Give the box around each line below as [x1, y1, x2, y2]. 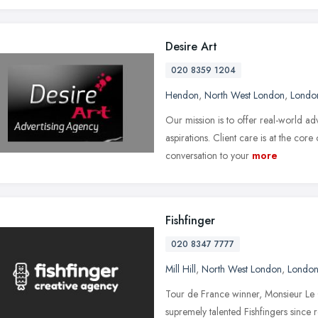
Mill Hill [165, 261, 196, 276]
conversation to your [165, 148, 249, 163]
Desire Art [165, 38, 217, 55]
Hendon [165, 87, 199, 102]
